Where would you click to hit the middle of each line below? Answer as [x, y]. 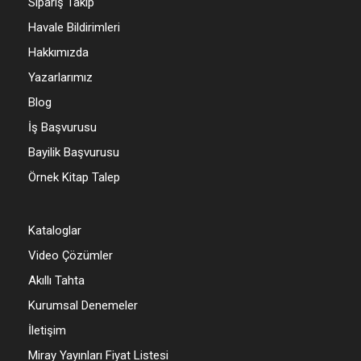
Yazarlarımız [60, 77]
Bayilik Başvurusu [74, 152]
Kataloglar [55, 230]
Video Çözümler [71, 255]
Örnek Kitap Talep [74, 177]
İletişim [47, 330]
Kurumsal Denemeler [83, 305]
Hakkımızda [58, 52]
